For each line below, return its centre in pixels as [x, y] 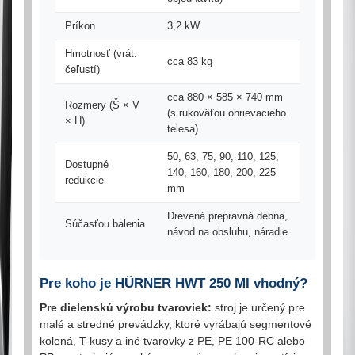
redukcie [84, 180]
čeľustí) [82, 69]
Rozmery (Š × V [102, 105]
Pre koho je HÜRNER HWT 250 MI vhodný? [174, 283]
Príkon [80, 26]
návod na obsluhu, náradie [227, 232]
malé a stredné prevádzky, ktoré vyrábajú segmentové [176, 324]
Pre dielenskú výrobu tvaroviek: [126, 307]
